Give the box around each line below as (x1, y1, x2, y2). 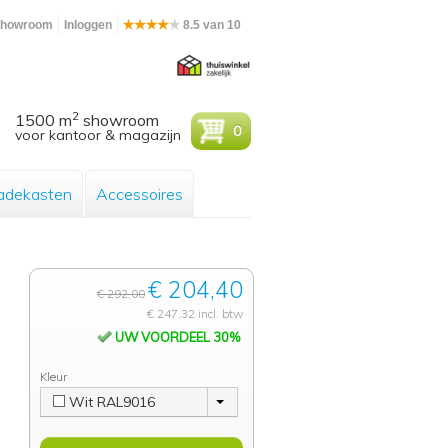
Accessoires (96, 184, 183, 204)
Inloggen (63, 18, 112, 32)
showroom (79, 110, 160, 130)
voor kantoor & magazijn (15, 126, 182, 144)
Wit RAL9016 (69, 393, 155, 411)
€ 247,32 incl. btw (147, 306, 243, 321)
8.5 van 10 (180, 18, 241, 32)
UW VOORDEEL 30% (112, 329, 240, 345)
